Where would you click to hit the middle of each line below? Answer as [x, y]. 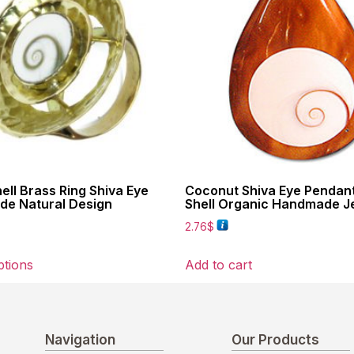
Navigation [80, 339]
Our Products [275, 339]
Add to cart [218, 264]
